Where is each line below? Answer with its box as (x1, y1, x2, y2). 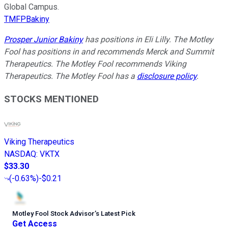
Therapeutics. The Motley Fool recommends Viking (4, 59, 186, 69)
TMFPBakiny (4, 14, 49, 24)
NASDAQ (4, 149, 36, 159)
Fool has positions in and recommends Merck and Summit (4, 47, 214, 57)
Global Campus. (4, 2, 59, 12)
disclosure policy (137, 71, 196, 81)
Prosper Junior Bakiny (4, 35, 83, 45)
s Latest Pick (96, 209, 135, 217)
